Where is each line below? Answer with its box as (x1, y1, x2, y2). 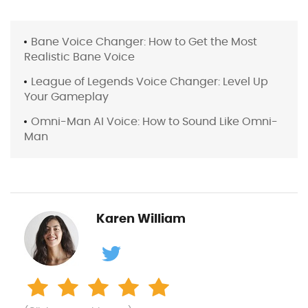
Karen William (96, 209, 186, 227)
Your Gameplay (24, 88, 109, 104)
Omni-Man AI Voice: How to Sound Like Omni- (31, 113, 278, 129)
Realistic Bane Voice (24, 48, 135, 65)
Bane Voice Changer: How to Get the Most (31, 33, 257, 49)
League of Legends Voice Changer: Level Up (31, 73, 268, 89)
